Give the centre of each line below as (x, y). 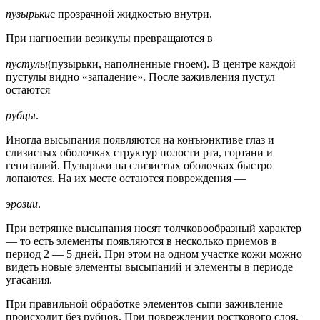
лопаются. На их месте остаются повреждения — (126, 179)
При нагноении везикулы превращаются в (109, 39)
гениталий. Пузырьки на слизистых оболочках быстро (139, 166)
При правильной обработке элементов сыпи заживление (144, 304)
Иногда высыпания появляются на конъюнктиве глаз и (140, 140)
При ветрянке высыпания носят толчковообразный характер (154, 229)
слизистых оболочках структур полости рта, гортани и (139, 153)
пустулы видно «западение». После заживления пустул (140, 77)
